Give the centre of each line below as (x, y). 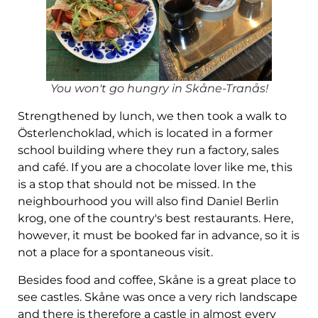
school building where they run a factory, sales (148, 150)
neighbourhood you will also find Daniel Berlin (148, 202)
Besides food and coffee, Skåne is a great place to (157, 280)
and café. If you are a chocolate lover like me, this (155, 168)
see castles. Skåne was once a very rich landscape (158, 297)
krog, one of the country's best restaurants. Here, (155, 219)
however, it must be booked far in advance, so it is (159, 236)
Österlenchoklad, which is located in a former (145, 133)
